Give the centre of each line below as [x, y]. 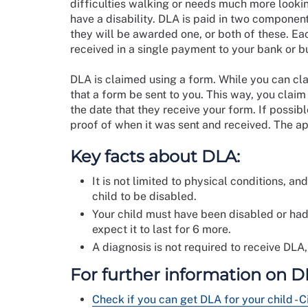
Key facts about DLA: [155, 156]
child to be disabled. [144, 196]
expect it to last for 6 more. [162, 229]
